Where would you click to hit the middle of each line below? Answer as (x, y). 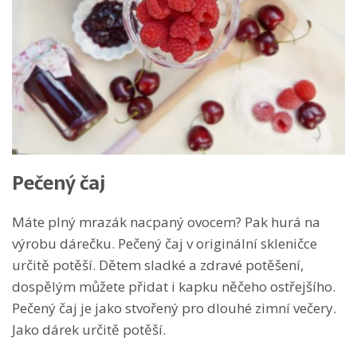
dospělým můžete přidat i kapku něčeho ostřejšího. (174, 287)
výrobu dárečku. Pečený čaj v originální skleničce (165, 244)
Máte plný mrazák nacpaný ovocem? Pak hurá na (166, 222)
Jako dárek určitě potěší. (89, 330)
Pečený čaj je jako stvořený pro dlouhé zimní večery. (174, 308)
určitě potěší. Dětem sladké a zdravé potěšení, (158, 265)
